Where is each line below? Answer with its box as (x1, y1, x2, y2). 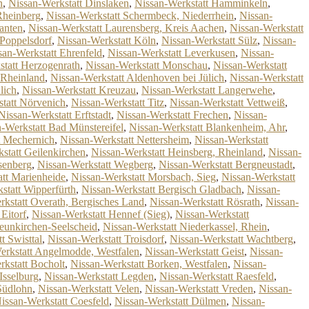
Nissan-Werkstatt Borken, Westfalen (70, 258, 228, 270)
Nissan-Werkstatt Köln (57, 34, 156, 46)
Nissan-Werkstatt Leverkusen (108, 47, 235, 59)
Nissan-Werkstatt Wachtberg (170, 233, 293, 245)
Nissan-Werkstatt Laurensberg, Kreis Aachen (28, 22, 224, 34)
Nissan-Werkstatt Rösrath (150, 196, 260, 208)
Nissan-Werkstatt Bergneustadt (159, 159, 292, 170)
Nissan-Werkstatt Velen (38, 283, 139, 295)
